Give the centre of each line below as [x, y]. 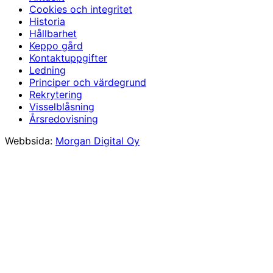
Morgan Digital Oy [97, 140]
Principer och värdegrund [88, 82]
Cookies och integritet [81, 9]
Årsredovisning [64, 119]
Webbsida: [30, 140]
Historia [47, 21]
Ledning [48, 70]
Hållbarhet [53, 33]
